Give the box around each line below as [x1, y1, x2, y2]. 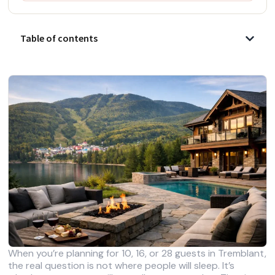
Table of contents [20, 32, 98, 45]
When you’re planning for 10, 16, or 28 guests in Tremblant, [8, 246, 267, 260]
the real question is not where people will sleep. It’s [8, 258, 235, 272]
